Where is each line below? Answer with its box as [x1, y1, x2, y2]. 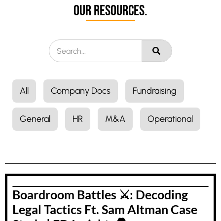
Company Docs [51, 85, 110, 96]
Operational [147, 113, 193, 124]
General [20, 113, 50, 124]
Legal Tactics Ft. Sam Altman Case [12, 202, 197, 217]
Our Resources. [74, 2, 147, 20]
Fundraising [133, 85, 177, 96]
